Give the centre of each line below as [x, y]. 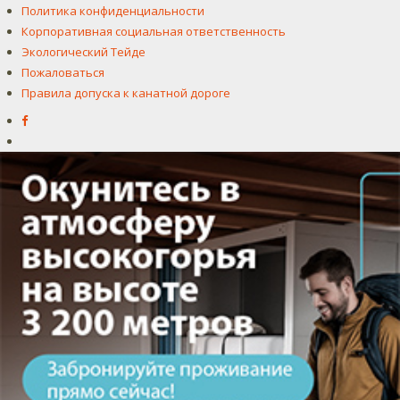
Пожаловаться [63, 72]
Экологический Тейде [83, 52]
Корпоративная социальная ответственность [154, 31]
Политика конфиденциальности [113, 11]
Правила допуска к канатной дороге [126, 93]
